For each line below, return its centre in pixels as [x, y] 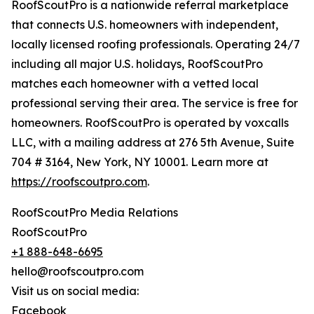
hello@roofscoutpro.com [77, 272]
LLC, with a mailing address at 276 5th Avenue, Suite [153, 143]
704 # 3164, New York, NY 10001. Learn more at [140, 162]
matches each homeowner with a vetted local [135, 84]
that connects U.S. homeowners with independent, [145, 25]
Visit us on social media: [75, 291]
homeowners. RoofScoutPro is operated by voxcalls [150, 123]
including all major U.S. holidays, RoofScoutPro [137, 64]
